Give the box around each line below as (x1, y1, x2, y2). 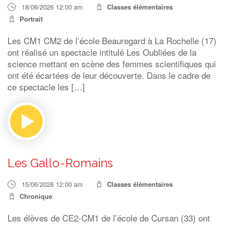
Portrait (20, 14, 43, 24)
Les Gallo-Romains (8, 156, 113, 170)
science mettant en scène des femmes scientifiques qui (8, 57, 216, 70)
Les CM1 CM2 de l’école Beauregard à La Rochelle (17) (8, 34, 216, 47)
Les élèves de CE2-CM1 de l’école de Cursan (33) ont (8, 211, 210, 224)
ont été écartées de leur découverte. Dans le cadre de (8, 69, 210, 81)
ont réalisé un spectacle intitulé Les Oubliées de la (8, 46, 196, 58)
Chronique (20, 191, 52, 201)
